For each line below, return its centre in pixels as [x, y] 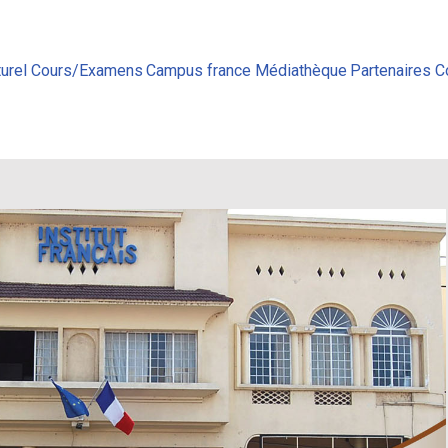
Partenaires [391, 70]
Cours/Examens [86, 70]
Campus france [199, 70]
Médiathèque [300, 70]
